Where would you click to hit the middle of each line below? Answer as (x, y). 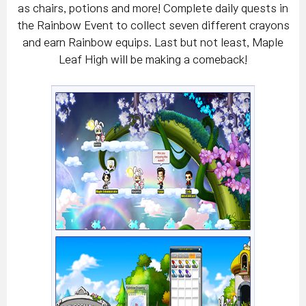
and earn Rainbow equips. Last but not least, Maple (153, 43)
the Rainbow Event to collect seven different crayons (153, 26)
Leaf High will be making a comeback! (153, 60)
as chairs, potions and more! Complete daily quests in (153, 9)
